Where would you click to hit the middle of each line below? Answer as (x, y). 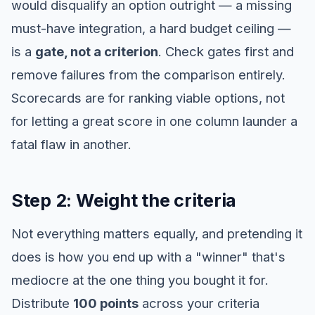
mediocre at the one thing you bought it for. (140, 280)
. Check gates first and (226, 52)
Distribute (42, 303)
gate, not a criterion (97, 52)
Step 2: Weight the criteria (124, 201)
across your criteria (199, 303)
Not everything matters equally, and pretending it (157, 234)
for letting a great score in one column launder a (154, 121)
